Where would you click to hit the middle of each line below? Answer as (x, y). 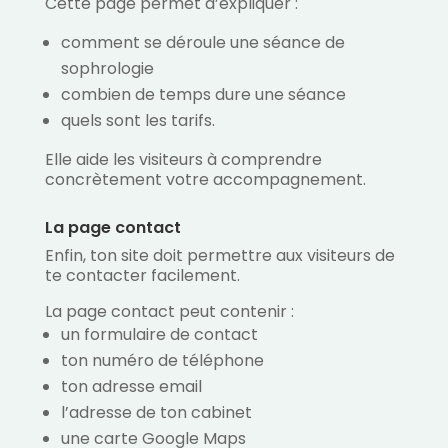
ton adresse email (131, 387)
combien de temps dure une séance (203, 95)
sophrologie (107, 69)
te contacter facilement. (142, 276)
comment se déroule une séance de (202, 43)
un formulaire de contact (159, 335)
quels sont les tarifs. (137, 121)
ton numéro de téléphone (162, 361)
